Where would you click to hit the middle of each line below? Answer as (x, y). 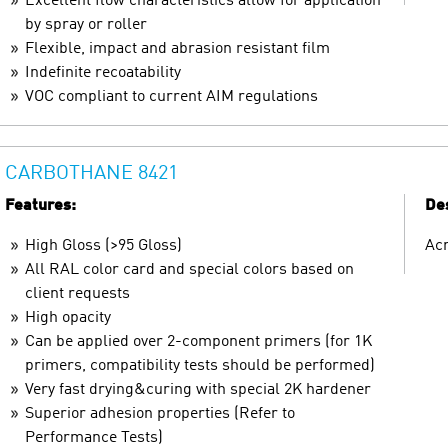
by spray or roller (86, 24)
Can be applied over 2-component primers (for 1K (198, 341)
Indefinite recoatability (103, 72)
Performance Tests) (94, 437)
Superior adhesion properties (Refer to (160, 413)
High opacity (68, 317)
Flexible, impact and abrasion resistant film (177, 48)
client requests (77, 293)
